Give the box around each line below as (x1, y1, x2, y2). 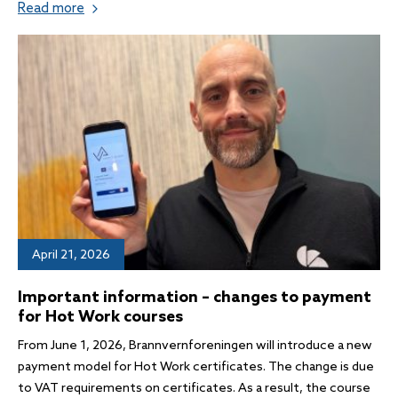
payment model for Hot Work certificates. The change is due (18, 360, 374, 376)
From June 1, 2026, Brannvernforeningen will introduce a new (18, 338, 372, 354)
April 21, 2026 (32, 248, 110, 264)
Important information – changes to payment (18, 288, 371, 308)
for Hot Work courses (18, 307, 183, 328)
